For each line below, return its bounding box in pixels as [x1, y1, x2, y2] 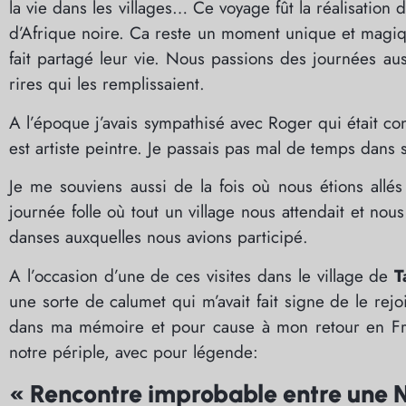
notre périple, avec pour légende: [9, 339, 258, 364]
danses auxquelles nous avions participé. [9, 225, 308, 250]
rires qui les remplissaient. [9, 72, 205, 97]
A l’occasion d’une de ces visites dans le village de [9, 263, 389, 288]
